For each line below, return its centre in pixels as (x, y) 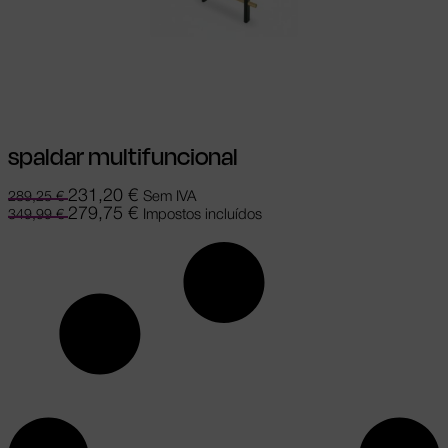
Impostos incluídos (202, 215)
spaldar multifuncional (123, 157)
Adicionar (40, 65)
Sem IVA (169, 197)
